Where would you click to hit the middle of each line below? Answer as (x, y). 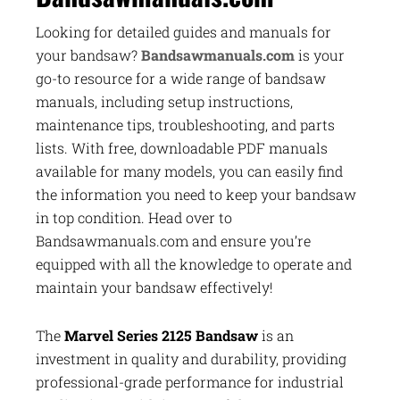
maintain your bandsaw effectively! (154, 287)
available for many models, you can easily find (189, 171)
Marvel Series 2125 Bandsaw (161, 336)
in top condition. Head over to (134, 218)
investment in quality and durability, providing (191, 359)
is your (320, 55)
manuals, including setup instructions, (164, 102)
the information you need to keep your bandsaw (196, 195)
